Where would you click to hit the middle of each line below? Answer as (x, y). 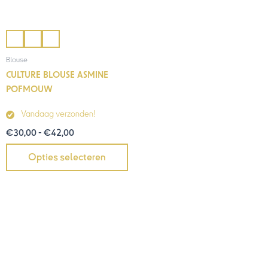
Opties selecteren (67, 158)
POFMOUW (29, 90)
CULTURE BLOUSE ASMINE (57, 75)
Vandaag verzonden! (58, 114)
